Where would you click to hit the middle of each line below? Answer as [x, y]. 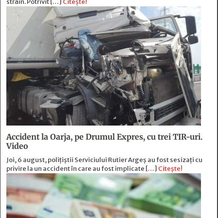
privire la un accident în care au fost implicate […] [82, 169]
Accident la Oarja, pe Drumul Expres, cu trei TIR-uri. [104, 137]
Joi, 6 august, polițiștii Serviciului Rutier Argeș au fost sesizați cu [104, 160]
